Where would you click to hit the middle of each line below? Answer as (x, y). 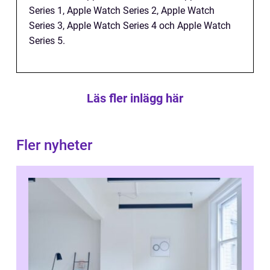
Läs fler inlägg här (135, 98)
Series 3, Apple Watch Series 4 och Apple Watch (130, 25)
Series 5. (47, 40)
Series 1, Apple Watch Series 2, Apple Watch (122, 10)
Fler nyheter (54, 145)
